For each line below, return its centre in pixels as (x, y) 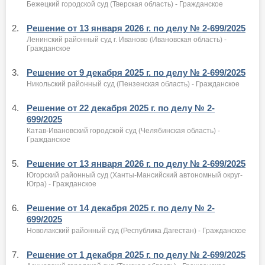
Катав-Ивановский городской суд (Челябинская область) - (123, 131)
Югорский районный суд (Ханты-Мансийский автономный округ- (135, 175)
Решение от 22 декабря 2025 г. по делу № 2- (121, 108)
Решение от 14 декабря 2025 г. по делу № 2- (121, 208)
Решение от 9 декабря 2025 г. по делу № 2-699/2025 (136, 72)
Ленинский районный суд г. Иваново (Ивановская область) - (127, 40)
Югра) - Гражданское (62, 184)
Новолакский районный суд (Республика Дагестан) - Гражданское (136, 231)
